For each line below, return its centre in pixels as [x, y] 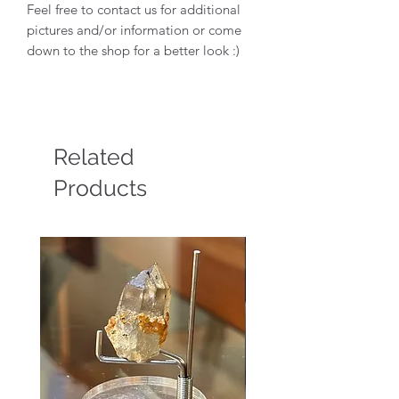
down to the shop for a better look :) [133, 50]
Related [94, 156]
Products [100, 187]
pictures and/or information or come [134, 29]
